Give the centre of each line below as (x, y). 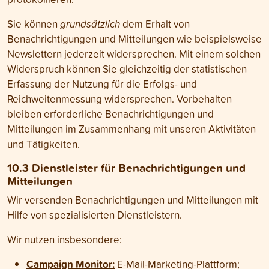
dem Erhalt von (155, 24)
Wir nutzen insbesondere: (65, 239)
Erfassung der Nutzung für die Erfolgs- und (102, 84)
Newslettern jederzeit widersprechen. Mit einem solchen (134, 54)
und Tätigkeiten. (44, 144)
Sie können (34, 24)
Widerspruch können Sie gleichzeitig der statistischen (127, 69)
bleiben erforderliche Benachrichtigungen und (110, 114)
